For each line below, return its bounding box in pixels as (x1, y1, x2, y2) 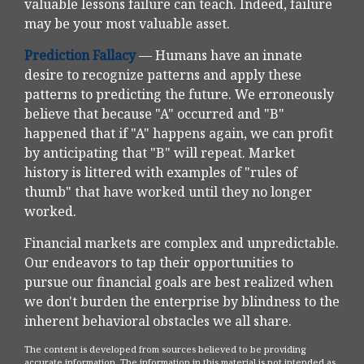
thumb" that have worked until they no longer (24, 183, 312, 201)
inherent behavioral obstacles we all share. (24, 312, 292, 331)
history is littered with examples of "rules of (24, 163, 297, 182)
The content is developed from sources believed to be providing (24, 343, 305, 356)
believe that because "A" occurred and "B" (24, 105, 284, 123)
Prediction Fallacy (24, 46, 136, 65)
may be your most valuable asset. (24, 15, 230, 33)
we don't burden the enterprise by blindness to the (24, 292, 340, 311)
